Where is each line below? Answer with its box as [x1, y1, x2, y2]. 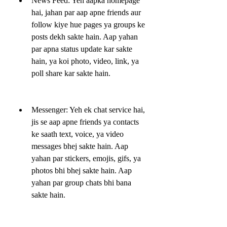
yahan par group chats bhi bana [31, 178, 131, 187]
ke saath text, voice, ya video [31, 129, 124, 138]
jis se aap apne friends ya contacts [31, 117, 139, 126]
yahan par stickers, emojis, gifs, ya [31, 154, 141, 163]
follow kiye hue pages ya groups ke [31, 20, 145, 29]
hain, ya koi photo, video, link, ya [31, 56, 139, 65]
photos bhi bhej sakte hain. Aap [31, 166, 132, 175]
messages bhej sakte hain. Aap [31, 141, 128, 150]
